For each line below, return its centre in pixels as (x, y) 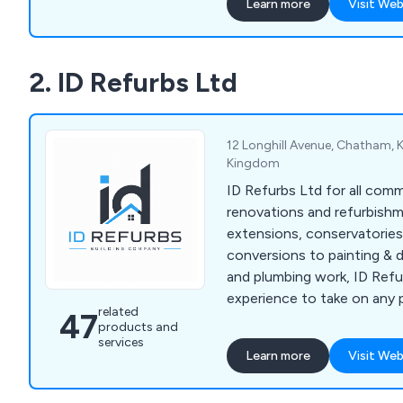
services (121, 343)
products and (138, 327)
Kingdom (254, 164)
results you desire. (286, 320)
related (118, 312)
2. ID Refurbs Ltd (133, 83)
